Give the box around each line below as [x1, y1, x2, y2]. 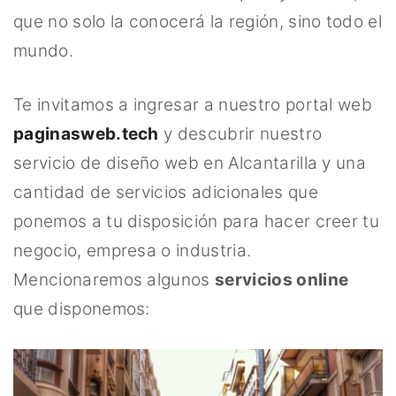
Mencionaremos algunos [13, 270, 216, 290]
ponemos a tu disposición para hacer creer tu [13, 211, 380, 232]
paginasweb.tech [13, 124, 159, 144]
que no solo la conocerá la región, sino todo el [13, 11, 383, 32]
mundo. [13, 40, 73, 61]
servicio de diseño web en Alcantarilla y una [13, 153, 367, 173]
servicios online [215, 270, 349, 290]
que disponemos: [13, 299, 150, 319]
